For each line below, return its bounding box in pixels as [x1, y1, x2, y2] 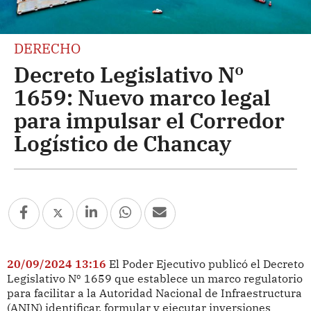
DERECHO [14, 38, 81, 58]
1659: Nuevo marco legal [14, 83, 271, 111]
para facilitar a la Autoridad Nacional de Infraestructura [6, 285, 302, 300]
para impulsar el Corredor [14, 106, 285, 134]
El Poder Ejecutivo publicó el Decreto [108, 256, 304, 271]
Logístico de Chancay [14, 128, 231, 157]
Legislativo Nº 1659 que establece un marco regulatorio [6, 271, 303, 285]
